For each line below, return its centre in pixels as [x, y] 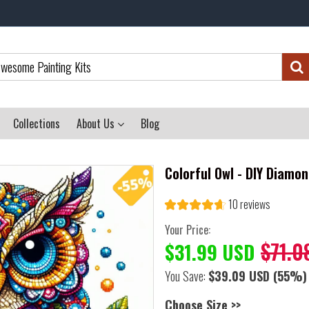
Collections [37, 123]
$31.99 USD [210, 252]
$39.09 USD [239, 276]
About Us [97, 123]
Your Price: [188, 230]
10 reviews [249, 205]
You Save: [187, 276]
